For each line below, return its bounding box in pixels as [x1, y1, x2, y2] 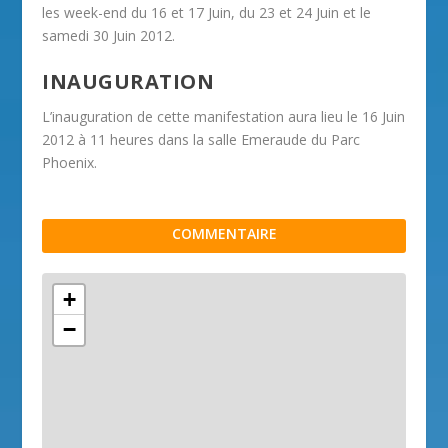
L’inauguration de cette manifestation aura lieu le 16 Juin [42, 107, 406, 127]
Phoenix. [42, 153, 98, 173]
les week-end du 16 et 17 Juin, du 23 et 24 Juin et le [42, 2, 372, 22]
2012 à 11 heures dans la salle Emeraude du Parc [42, 130, 361, 150]
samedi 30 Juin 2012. [42, 25, 176, 45]
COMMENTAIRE [171, 224, 277, 244]
